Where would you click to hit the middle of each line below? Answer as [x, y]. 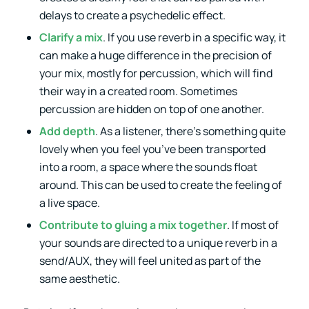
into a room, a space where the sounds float [148, 167]
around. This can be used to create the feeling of [160, 185]
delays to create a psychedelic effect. [132, 16]
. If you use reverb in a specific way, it [194, 38]
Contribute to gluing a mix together [133, 225]
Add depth [67, 131]
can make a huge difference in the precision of [155, 56]
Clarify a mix [71, 38]
